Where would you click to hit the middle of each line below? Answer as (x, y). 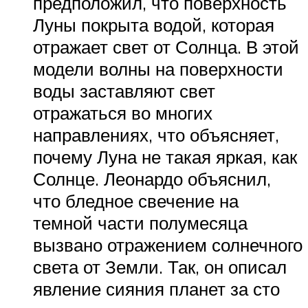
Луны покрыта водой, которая (154, 24)
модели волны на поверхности (158, 68)
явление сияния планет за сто (156, 288)
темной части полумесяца (140, 222)
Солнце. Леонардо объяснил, (152, 178)
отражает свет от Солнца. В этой (166, 46)
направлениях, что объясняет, (156, 134)
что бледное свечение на (136, 200)
